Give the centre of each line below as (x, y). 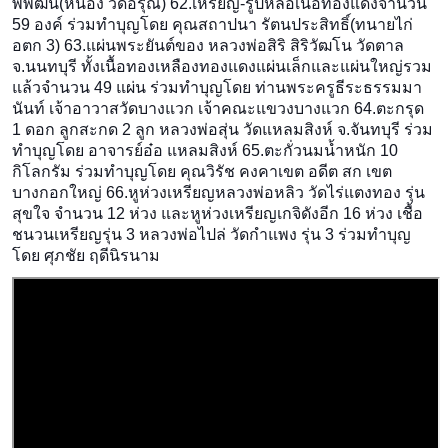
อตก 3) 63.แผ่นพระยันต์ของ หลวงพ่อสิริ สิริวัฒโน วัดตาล (208, 46)
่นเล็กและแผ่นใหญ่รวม (353, 67)
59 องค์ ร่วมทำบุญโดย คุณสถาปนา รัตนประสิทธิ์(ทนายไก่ (212, 25)
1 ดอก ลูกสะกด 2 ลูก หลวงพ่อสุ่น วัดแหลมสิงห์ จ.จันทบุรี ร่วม (222, 130)
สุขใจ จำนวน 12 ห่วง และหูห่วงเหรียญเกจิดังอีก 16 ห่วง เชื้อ (217, 214)
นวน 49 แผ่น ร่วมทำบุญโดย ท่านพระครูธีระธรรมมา (240, 88)
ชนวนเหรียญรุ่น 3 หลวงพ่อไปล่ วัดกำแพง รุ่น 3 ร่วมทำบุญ (211, 235)
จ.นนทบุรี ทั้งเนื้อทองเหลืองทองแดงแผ (143, 67)
